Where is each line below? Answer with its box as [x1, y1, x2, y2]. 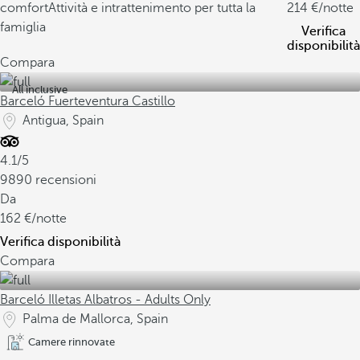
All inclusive [12, 84, 67, 96]
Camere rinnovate [28, 336, 115, 348]
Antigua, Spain [22, 113, 104, 128]
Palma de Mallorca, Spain [22, 312, 168, 326]
